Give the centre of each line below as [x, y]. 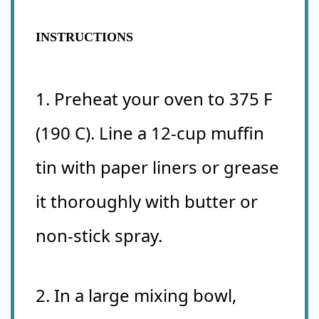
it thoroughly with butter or [147, 202]
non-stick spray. [99, 236]
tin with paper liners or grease [157, 167]
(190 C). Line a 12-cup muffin [150, 133]
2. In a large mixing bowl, [136, 296]
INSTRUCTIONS [84, 37]
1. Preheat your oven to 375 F [154, 99]
